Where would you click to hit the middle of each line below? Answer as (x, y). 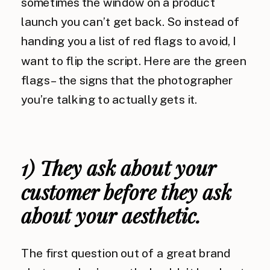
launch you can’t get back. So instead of (130, 22)
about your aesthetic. (111, 215)
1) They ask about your (119, 168)
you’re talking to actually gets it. (109, 99)
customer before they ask (126, 192)
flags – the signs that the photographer (127, 80)
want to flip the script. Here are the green (134, 61)
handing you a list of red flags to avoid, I (129, 41)
